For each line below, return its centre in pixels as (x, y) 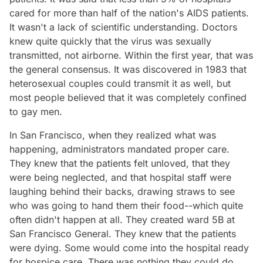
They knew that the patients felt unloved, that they (120, 163)
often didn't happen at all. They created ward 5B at (122, 219)
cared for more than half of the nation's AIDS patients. (129, 13)
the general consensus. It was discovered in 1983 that (128, 69)
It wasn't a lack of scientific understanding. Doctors (123, 27)
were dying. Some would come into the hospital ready (129, 247)
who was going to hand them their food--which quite (126, 205)
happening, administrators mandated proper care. (119, 149)
